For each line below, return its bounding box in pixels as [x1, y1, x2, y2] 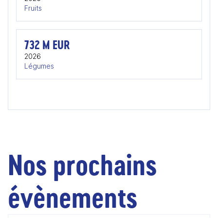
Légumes [24, 62, 54, 70]
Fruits [24, 4, 42, 12]
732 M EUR [24, 36, 70, 53]
